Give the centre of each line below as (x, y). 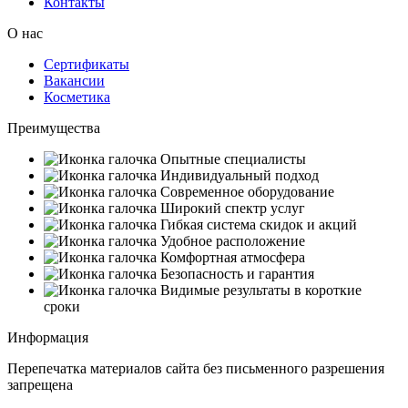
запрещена (40, 384)
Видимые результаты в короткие (261, 290)
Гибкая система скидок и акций (259, 224)
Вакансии (74, 80)
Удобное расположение (233, 240)
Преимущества (54, 127)
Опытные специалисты (233, 158)
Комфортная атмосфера (233, 257)
